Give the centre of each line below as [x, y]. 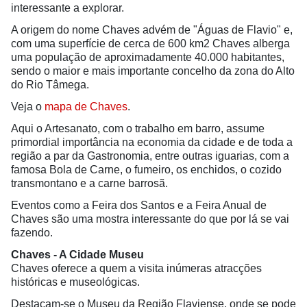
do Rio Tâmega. [50, 85]
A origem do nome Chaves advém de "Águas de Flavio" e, [152, 30]
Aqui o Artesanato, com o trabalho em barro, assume [138, 128]
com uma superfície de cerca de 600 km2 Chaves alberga [150, 44]
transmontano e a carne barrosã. [89, 183]
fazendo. [32, 233]
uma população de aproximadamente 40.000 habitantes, [148, 57]
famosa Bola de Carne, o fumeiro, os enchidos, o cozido [146, 170]
